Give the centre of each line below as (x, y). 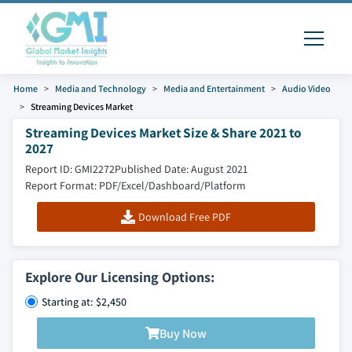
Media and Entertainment (214, 88)
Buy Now (183, 333)
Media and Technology (101, 88)
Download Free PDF (184, 217)
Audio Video (306, 88)
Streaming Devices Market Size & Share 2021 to (163, 132)
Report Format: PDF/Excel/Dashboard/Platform (136, 185)
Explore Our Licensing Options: (120, 277)
